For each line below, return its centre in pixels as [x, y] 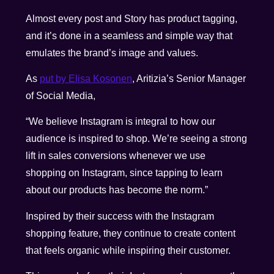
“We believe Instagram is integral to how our [121, 122]
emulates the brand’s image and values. [112, 53]
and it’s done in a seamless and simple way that [129, 35]
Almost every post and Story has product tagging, [132, 18]
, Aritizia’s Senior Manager [189, 79]
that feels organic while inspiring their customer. [128, 250]
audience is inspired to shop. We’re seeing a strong [137, 139]
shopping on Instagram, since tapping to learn [124, 173]
